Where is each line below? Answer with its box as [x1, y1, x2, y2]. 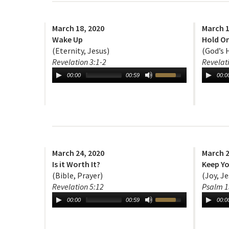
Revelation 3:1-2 [52, 57, 106, 67]
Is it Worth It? [52, 159, 100, 170]
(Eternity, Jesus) [52, 45, 109, 56]
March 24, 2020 [52, 148, 104, 158]
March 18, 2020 [52, 23, 104, 34]
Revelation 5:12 [52, 181, 104, 192]
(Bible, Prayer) [52, 170, 103, 181]
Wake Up [52, 34, 83, 45]
